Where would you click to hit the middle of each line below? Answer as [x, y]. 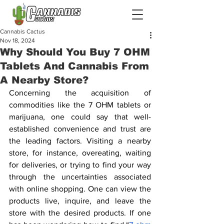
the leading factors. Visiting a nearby [80, 141]
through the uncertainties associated [80, 177]
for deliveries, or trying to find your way [80, 165]
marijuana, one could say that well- [80, 117]
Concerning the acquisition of [80, 93]
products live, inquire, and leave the [80, 201]
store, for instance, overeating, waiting [80, 153]
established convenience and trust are [80, 129]
